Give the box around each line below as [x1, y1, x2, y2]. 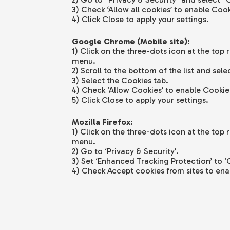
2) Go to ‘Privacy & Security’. [71, 146, 179, 157]
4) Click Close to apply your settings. [71, 14, 209, 25]
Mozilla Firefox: [71, 117, 133, 127]
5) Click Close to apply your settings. [71, 95, 208, 105]
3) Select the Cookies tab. [71, 75, 168, 86]
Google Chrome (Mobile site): [71, 36, 190, 47]
